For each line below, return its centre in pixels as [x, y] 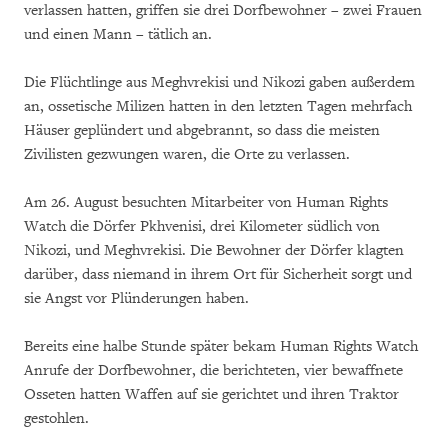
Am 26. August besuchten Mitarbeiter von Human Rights [206, 202]
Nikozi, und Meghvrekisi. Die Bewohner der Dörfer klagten [214, 250]
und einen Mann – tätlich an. [118, 34]
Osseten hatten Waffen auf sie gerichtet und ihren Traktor [211, 394]
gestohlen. [56, 418]
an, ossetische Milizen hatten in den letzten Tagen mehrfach [218, 106]
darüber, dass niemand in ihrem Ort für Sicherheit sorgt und [218, 274]
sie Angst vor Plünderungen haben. [136, 298]
